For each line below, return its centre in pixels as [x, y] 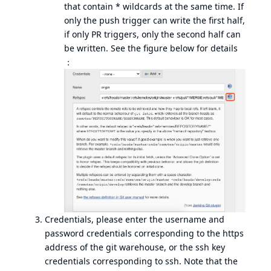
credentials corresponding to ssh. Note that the [141, 261]
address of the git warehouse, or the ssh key [135, 247]
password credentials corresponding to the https [144, 233]
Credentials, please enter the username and [135, 219]
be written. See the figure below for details [151, 48]
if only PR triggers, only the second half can [152, 34]
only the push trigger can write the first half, [155, 20]
